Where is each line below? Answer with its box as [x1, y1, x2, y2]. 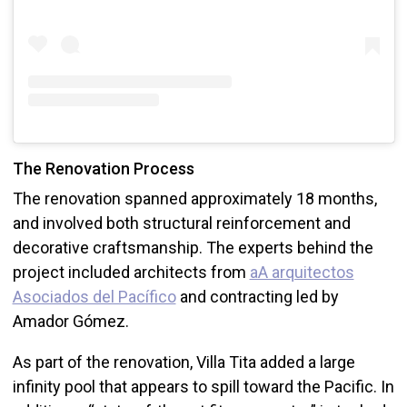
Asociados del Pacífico [12, 287, 176, 307]
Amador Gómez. [12, 312, 129, 332]
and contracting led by [175, 287, 339, 307]
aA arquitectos [249, 263, 354, 283]
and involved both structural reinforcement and [12, 213, 351, 233]
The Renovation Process [12, 159, 194, 179]
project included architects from [12, 263, 250, 283]
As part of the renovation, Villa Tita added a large [12, 352, 355, 372]
